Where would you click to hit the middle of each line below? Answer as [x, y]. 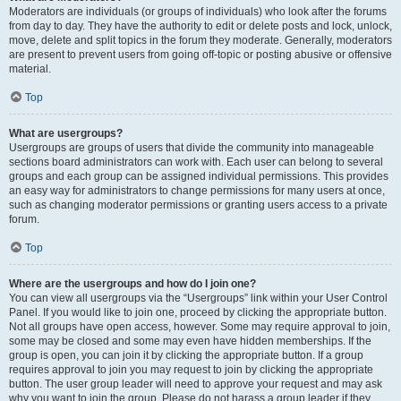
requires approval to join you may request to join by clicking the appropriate [191, 370]
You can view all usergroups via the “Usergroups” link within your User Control [198, 298]
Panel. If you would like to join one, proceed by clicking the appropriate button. [198, 312]
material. [30, 69]
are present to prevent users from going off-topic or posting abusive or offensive [200, 55]
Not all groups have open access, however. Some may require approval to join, [200, 327]
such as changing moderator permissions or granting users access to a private [198, 205]
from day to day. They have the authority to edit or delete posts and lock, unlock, [200, 26]
